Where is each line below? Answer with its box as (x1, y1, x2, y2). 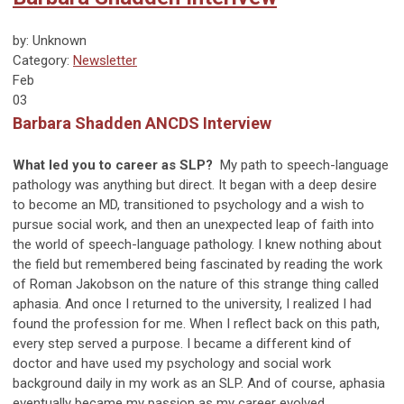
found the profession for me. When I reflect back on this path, (13, 315, 380, 332)
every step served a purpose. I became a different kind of (13, 335, 352, 352)
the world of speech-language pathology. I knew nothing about (13, 235, 381, 252)
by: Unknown (13, 32, 87, 49)
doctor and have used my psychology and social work (13, 354, 331, 372)
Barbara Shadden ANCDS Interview (13, 113, 271, 133)
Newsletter (73, 51, 137, 69)
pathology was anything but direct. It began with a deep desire (13, 176, 377, 193)
